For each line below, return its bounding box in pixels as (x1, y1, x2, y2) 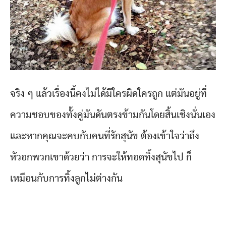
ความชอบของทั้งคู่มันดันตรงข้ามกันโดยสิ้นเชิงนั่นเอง (10, 110, 215, 121)
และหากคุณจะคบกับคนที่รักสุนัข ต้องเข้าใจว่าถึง (10, 131, 199, 142)
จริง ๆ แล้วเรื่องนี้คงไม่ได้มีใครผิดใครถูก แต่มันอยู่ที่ (10, 89, 207, 99)
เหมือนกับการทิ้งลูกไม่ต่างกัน (10, 174, 123, 184)
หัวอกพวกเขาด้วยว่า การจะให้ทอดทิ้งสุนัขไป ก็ (10, 152, 192, 163)
